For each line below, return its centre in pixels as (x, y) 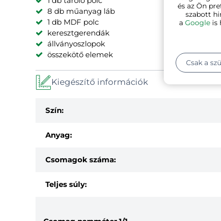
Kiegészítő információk (100, 82)
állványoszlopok (76, 43)
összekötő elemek (80, 54)
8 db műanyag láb (81, 11)
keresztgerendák (78, 33)
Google (197, 22)
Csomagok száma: (81, 159)
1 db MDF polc (73, 22)
